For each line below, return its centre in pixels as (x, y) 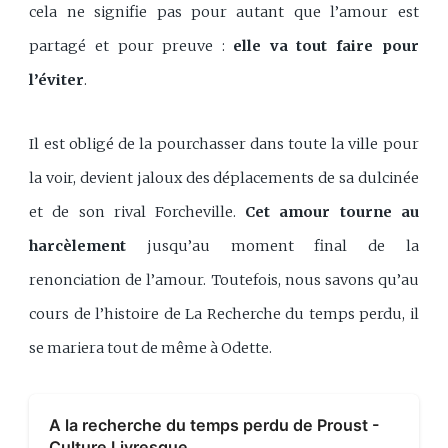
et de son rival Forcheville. (137, 211)
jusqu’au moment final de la (272, 245)
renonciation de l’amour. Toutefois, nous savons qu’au (224, 279)
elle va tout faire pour (326, 46)
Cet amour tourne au (332, 211)
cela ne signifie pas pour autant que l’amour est (224, 12)
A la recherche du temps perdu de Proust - (215, 425)
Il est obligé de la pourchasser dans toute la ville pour (224, 143)
